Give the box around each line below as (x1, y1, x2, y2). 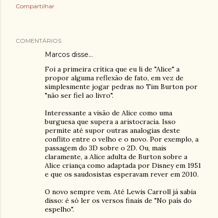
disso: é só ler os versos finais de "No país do (45, 196, 192, 205)
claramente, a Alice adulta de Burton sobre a (45, 152, 187, 161)
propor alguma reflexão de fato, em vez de (45, 73, 183, 82)
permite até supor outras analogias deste (45, 126, 180, 135)
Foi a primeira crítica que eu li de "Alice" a (45, 65, 180, 73)
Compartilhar (16, 2, 54, 10)
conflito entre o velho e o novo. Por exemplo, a (45, 135, 199, 144)
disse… (70, 50, 93, 59)
